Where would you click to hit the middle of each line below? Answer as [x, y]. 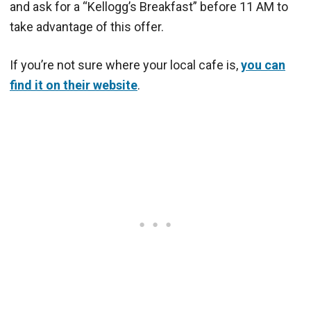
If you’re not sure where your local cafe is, [125, 65]
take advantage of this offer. [87, 26]
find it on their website [74, 85]
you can [263, 65]
